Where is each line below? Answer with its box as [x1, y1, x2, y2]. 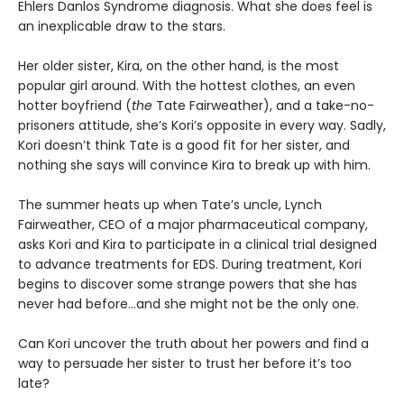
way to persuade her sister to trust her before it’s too [18, 353, 352, 372]
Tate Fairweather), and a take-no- [152, 96, 374, 115]
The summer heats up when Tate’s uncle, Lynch [18, 195, 322, 214]
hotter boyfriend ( [18, 96, 132, 115]
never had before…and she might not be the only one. [18, 294, 359, 313]
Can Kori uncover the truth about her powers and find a [18, 334, 369, 353]
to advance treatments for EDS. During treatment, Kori [18, 254, 362, 273]
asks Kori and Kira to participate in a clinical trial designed [18, 234, 377, 253]
